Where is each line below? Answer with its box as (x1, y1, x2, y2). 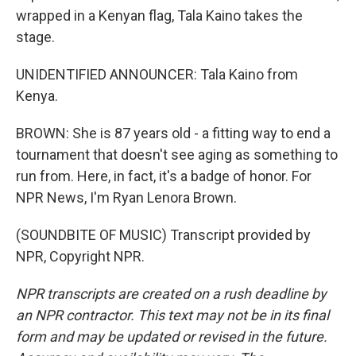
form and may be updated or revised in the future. (16, 327, 327, 345)
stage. (16, 28, 55, 45)
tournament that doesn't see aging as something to (16, 145, 338, 163)
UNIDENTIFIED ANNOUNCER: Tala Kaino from (16, 65, 298, 83)
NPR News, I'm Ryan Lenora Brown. (16, 188, 237, 206)
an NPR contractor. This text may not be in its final (16, 306, 329, 323)
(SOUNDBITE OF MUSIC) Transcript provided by (16, 226, 311, 243)
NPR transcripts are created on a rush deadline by (16, 284, 327, 302)
